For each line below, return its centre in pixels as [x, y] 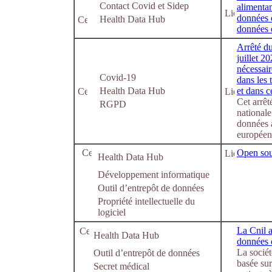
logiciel [112, 212]
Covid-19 [118, 77]
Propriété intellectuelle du [146, 201]
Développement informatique [154, 175]
